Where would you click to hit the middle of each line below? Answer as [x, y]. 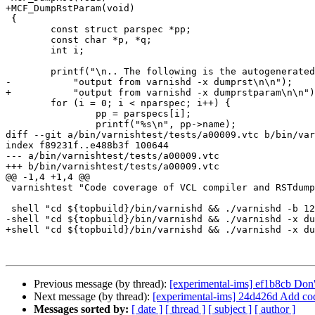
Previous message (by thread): [102, 284]
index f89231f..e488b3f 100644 [87, 146]
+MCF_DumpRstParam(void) [70, 8]
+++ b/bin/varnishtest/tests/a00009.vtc [112, 167]
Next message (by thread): [93, 297]
